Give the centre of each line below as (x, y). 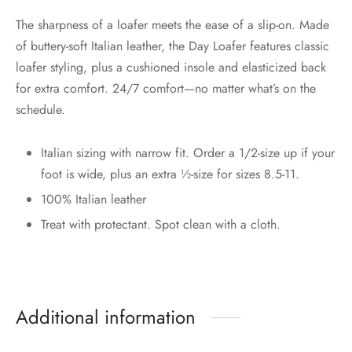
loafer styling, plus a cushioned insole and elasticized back (171, 68)
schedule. (40, 110)
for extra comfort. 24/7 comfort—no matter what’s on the (166, 89)
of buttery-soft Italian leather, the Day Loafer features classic (172, 46)
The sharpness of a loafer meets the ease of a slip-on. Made (172, 25)
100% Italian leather (93, 200)
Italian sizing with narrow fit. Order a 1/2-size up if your (187, 153)
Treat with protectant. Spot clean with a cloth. (160, 225)
